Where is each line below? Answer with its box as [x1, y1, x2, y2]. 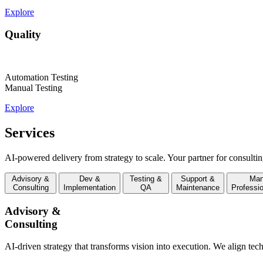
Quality [5, 28, 41, 41]
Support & [181, 174, 217, 183]
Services [5, 125, 55, 141]
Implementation [63, 183, 116, 192]
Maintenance [176, 183, 220, 192]
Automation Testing [5, 72, 78, 83]
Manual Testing [5, 83, 62, 93]
